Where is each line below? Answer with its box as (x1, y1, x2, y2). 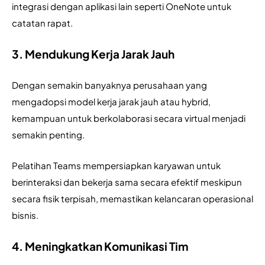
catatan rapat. (12, 17, 73, 29)
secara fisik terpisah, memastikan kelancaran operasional (12, 193, 253, 205)
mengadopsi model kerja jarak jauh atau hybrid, (12, 96, 211, 108)
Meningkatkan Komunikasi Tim (25, 239, 189, 254)
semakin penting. (12, 129, 86, 141)
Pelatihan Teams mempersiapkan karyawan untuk (12, 160, 221, 172)
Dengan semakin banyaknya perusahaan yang (12, 79, 207, 91)
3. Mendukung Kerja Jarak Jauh (12, 47, 174, 62)
